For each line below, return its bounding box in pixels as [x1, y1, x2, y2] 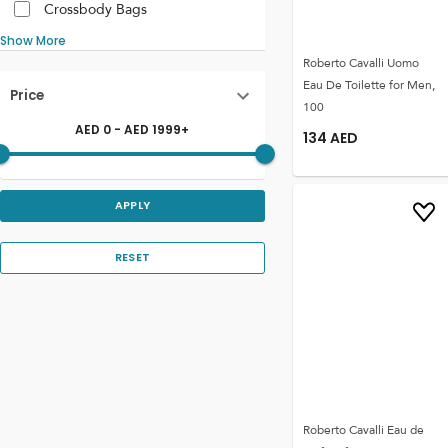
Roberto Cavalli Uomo [302, 52, 419, 74]
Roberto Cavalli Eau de [302, 419, 424, 441]
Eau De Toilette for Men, [302, 74, 435, 96]
